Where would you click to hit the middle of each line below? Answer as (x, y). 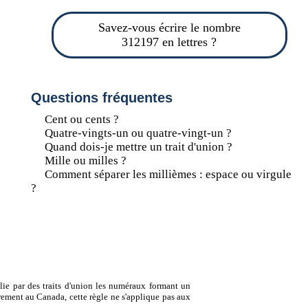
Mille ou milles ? (85, 161)
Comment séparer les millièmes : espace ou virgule (168, 174)
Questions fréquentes (101, 98)
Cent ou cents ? (81, 119)
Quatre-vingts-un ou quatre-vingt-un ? (138, 133)
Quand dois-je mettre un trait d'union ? (138, 147)
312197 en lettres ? (169, 42)
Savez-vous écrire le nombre (169, 27)
